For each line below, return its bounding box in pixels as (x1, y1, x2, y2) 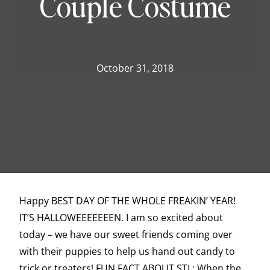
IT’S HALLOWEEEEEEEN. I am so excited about (19, 211, 223, 225)
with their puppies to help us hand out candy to (19, 245, 235, 259)
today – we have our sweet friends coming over (19, 228, 233, 242)
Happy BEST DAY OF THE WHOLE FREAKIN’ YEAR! (19, 194, 236, 208)
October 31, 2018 (96, 61, 174, 75)
